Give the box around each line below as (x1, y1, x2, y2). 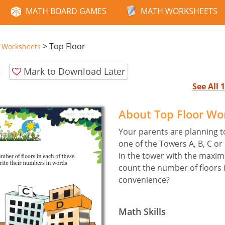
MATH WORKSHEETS (141, 6, 217, 17)
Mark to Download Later (24, 65, 125, 77)
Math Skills (119, 205, 166, 217)
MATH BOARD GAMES (26, 6, 106, 17)
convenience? (119, 174, 170, 185)
